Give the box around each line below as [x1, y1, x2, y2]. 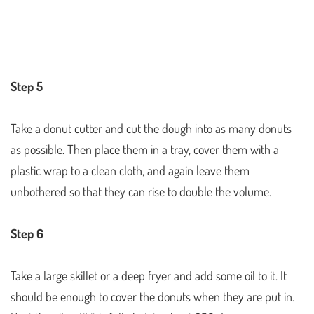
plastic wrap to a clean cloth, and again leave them [11, 162, 250, 178]
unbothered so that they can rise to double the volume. [11, 183, 271, 199]
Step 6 [11, 225, 43, 241]
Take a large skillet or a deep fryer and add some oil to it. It [11, 267, 287, 283]
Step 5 [11, 78, 43, 94]
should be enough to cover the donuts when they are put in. [11, 288, 294, 304]
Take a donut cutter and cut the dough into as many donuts [11, 120, 292, 136]
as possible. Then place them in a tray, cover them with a [11, 141, 279, 157]
